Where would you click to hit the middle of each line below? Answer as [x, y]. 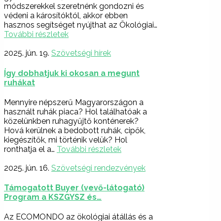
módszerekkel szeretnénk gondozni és [74, 6]
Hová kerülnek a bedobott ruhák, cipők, [75, 130]
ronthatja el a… [30, 149]
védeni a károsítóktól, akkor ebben [66, 16]
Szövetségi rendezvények [98, 168]
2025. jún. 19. [27, 53]
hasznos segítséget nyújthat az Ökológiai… [81, 25]
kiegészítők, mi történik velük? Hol [66, 140]
